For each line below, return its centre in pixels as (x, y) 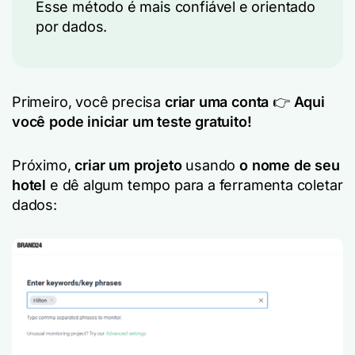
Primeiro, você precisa (88, 102)
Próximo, (44, 165)
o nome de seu (290, 165)
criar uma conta (217, 102)
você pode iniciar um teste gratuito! (132, 122)
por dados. (72, 27)
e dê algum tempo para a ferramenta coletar (195, 185)
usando (211, 165)
